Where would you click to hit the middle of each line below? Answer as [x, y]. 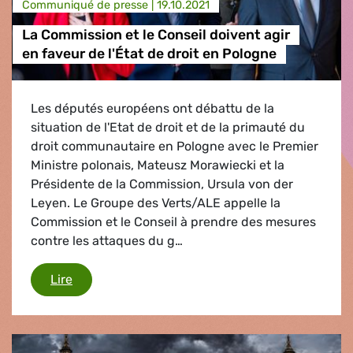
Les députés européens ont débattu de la [152, 108]
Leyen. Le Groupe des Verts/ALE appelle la [156, 203]
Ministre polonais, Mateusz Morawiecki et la [158, 165]
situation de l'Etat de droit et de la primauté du [168, 127]
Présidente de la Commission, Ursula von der [162, 184]
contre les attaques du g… [107, 240]
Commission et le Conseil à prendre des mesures [173, 221]
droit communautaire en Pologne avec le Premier [175, 146]
